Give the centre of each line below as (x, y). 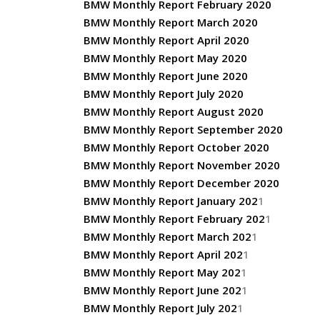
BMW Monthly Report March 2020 (171, 22)
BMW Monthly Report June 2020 (166, 76)
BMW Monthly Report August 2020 (174, 111)
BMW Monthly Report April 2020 (166, 40)
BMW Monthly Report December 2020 (181, 183)
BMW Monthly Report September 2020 (183, 129)
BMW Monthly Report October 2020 (176, 147)
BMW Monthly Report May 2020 (165, 58)
